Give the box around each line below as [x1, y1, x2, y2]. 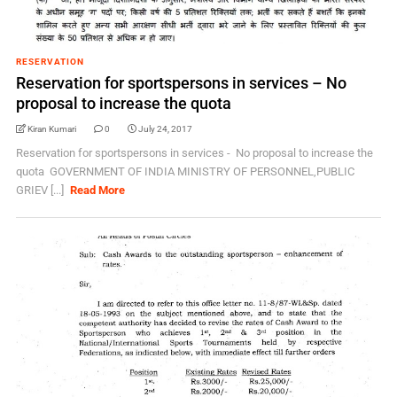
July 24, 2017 [137, 124, 192, 134]
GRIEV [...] [15, 183, 66, 197]
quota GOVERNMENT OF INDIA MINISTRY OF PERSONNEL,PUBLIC [15, 165, 354, 178]
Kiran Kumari [27, 124, 76, 134]
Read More [70, 183, 126, 197]
